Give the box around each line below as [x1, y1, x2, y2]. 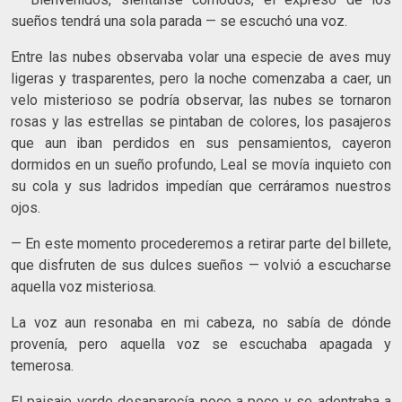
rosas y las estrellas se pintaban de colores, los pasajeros [11, 112, 391, 130]
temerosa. [11, 356, 74, 374]
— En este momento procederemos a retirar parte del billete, [11, 234, 391, 252]
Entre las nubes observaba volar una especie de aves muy [11, 48, 391, 66]
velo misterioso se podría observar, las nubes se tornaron [11, 91, 391, 109]
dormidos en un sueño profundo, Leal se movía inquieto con [11, 155, 391, 173]
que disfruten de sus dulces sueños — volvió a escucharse [11, 256, 391, 274]
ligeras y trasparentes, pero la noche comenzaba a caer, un [11, 69, 391, 87]
